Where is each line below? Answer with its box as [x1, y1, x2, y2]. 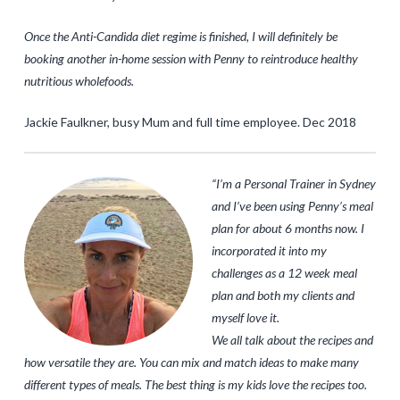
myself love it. [211, 310, 279, 326]
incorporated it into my [211, 243, 327, 259]
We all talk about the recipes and [211, 332, 373, 348]
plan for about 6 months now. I [211, 221, 364, 237]
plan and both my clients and [211, 287, 354, 304]
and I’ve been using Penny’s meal [211, 198, 373, 214]
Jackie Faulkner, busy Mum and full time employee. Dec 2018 [23, 114, 356, 130]
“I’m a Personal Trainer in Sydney [211, 176, 376, 192]
